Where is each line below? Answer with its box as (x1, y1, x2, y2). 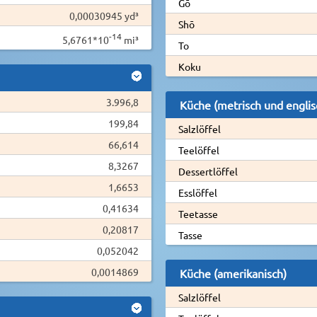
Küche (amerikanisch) (179, 265, 287, 280)
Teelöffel (178, 143, 219, 156)
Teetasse (178, 207, 218, 220)
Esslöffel (178, 185, 217, 199)
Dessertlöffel (178, 164, 238, 178)
